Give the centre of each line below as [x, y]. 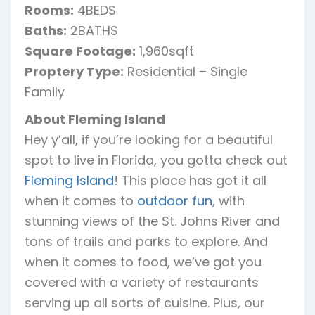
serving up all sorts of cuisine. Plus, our [145, 302]
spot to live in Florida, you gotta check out [156, 160]
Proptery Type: [74, 71]
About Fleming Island [95, 119]
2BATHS [92, 30]
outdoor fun [175, 200]
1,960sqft [165, 51]
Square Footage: [80, 51]
